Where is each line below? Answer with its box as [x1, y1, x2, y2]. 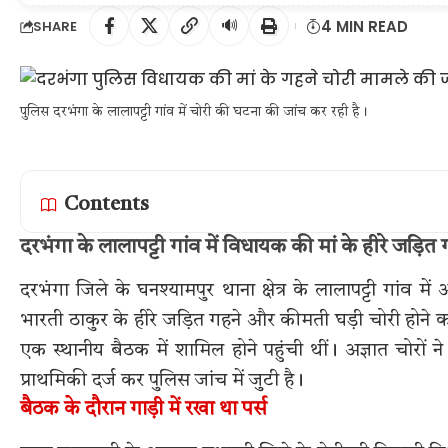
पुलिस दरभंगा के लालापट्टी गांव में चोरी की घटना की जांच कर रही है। [20, 105, 368, 119]
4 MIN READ [321, 15, 408, 37]
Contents [64, 195, 149, 215]
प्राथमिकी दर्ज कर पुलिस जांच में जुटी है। [20, 371, 304, 392]
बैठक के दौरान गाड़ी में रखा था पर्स [20, 400, 267, 421]
